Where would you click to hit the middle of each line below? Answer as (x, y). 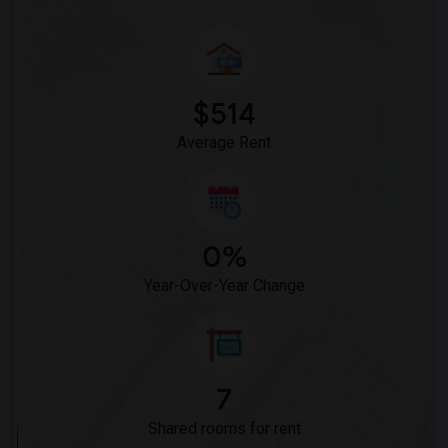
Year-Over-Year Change (224, 285)
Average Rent (224, 142)
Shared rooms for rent (224, 428)
